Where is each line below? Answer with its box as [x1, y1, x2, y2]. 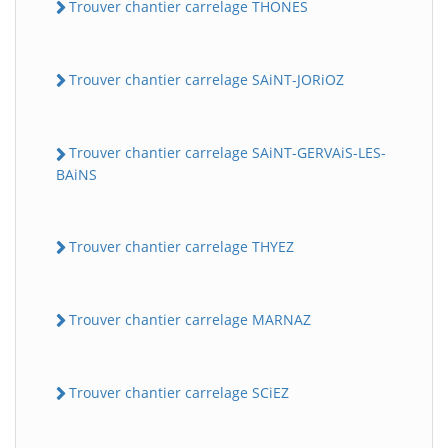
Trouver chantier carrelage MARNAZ [69, 309, 311, 329]
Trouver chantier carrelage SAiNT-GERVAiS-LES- [69, 143, 386, 163]
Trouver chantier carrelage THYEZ [69, 236, 294, 256]
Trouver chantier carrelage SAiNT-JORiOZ [69, 70, 344, 89]
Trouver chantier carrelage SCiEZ [69, 383, 289, 402]
